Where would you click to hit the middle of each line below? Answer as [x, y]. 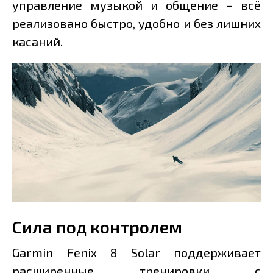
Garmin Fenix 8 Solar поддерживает [136, 253]
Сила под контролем [97, 227]
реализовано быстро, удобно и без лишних [136, 23]
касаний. [37, 41]
